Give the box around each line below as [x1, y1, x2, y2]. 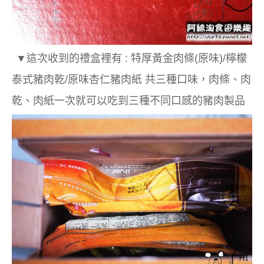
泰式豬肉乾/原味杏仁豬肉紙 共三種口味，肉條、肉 [12, 73, 251, 85]
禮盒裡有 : [80, 52, 131, 64]
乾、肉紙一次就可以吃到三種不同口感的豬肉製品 [12, 94, 245, 107]
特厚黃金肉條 [131, 52, 194, 64]
